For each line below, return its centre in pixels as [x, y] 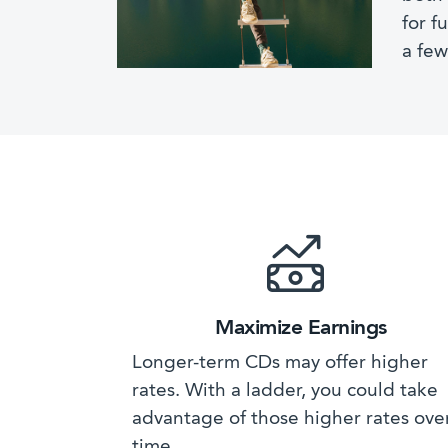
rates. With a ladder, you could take [285, 391]
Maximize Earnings [301, 328]
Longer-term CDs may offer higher [280, 363]
